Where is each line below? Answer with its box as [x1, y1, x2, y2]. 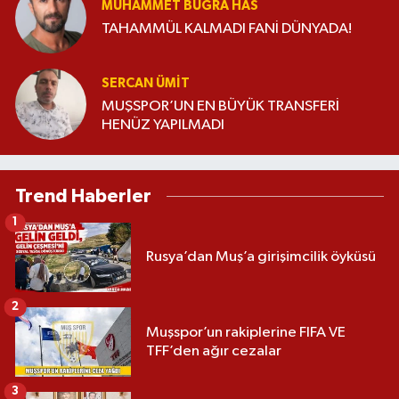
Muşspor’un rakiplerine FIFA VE [146, 324, 346, 340]
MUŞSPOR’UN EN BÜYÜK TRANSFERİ [102, 98, 339, 114]
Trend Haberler [15, 186, 151, 206]
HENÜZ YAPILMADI [102, 117, 224, 133]
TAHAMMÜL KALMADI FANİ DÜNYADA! [102, 21, 352, 37]
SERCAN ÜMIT [102, 76, 190, 90]
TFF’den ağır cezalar [146, 343, 281, 359]
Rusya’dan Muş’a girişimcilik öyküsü [146, 249, 376, 265]
